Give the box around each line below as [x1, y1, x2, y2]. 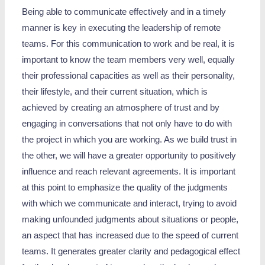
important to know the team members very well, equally [22, 55, 235, 65]
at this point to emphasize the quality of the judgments [22, 183, 228, 193]
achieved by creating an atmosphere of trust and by [22, 103, 220, 113]
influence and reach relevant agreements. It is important [22, 167, 236, 177]
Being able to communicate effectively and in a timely [22, 7, 227, 17]
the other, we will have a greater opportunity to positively [22, 151, 237, 161]
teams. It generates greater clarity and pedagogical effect [22, 247, 241, 257]
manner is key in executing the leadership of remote [22, 23, 221, 33]
